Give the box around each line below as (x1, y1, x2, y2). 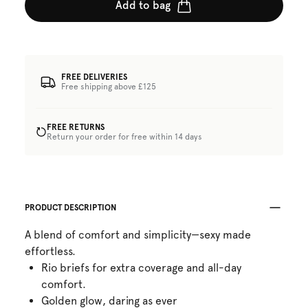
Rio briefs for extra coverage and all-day (41, 261, 241, 274)
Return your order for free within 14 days (47, 132, 202, 142)
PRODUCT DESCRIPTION (25, 203, 116, 212)
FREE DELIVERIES (61, 71, 127, 82)
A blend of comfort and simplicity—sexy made (25, 228, 251, 241)
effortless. (25, 245, 76, 258)
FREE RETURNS (47, 122, 104, 132)
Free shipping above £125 (61, 81, 156, 91)
